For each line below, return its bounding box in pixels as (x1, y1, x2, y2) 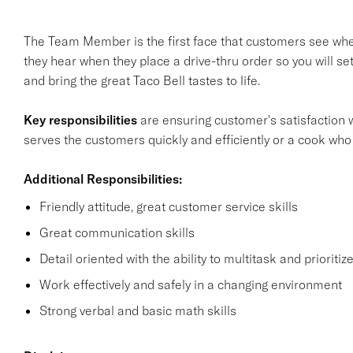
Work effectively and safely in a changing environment (39, 277, 342, 292)
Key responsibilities (23, 112, 137, 128)
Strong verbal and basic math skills (39, 303, 236, 318)
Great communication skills (39, 225, 195, 240)
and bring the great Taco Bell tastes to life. (23, 72, 260, 88)
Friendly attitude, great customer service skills (39, 199, 298, 214)
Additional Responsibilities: (23, 171, 182, 187)
